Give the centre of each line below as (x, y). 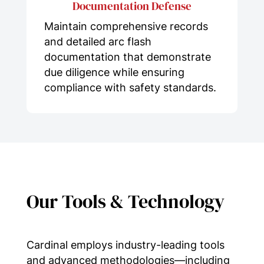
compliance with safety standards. (130, 87)
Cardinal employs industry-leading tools (125, 245)
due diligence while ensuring (114, 72)
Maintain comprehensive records (126, 26)
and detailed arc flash (98, 41)
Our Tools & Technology (125, 201)
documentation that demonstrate (127, 57)
